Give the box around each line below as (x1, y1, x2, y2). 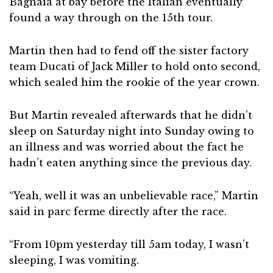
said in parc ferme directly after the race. (9, 205, 227, 218)
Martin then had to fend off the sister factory (9, 44, 249, 57)
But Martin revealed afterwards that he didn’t (9, 109, 252, 121)
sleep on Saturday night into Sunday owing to (9, 125, 254, 137)
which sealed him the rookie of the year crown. (9, 76, 260, 88)
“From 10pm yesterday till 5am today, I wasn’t (9, 238, 249, 250)
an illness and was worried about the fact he (9, 141, 244, 153)
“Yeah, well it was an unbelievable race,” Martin (9, 190, 258, 202)
